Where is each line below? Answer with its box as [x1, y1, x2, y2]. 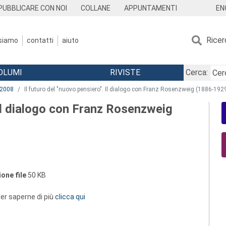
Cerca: [185, 68, 208, 77]
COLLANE [81, 4, 111, 12]
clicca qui [55, 193, 85, 201]
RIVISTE [109, 68, 140, 77]
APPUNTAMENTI [124, 4, 177, 12]
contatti [27, 36, 53, 44]
